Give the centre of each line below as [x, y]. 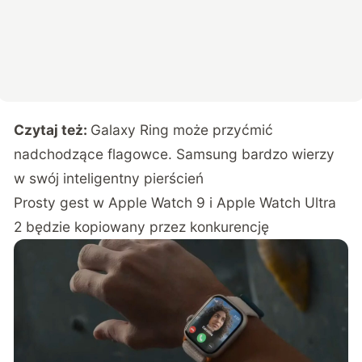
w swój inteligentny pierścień [109, 178]
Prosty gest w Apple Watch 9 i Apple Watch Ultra [175, 202]
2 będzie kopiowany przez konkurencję [142, 226]
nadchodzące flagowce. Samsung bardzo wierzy [175, 154]
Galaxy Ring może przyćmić [182, 129]
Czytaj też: [53, 129]
